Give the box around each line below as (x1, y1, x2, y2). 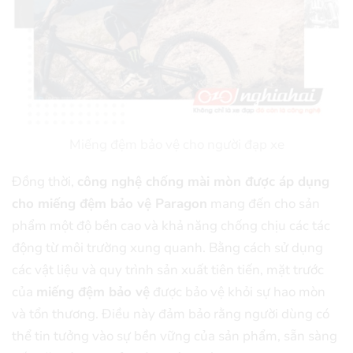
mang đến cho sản (207, 194, 320, 213)
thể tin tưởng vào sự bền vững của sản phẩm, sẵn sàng (12, 326, 337, 345)
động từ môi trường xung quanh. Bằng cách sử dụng (12, 238, 323, 257)
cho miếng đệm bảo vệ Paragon (12, 194, 207, 213)
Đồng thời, (12, 172, 77, 191)
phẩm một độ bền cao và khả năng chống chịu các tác (12, 216, 330, 235)
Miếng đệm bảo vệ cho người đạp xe (69, 136, 284, 154)
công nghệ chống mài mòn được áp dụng (77, 172, 329, 191)
